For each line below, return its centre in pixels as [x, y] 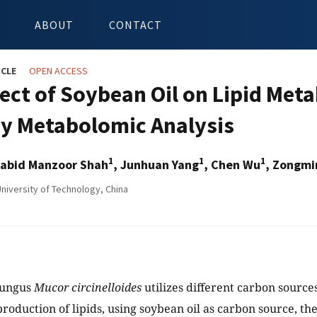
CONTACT [136, 25]
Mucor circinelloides [88, 288]
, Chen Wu [232, 165]
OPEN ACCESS [58, 71]
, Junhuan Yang [156, 165]
